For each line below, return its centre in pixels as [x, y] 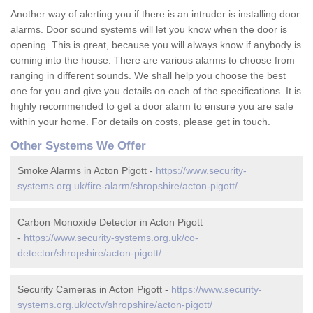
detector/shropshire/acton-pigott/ [89, 253]
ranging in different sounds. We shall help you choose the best [148, 76]
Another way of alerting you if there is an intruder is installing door [155, 14]
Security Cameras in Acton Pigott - [94, 290]
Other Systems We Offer [78, 146]
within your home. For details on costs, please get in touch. [140, 122]
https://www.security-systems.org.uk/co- [111, 238]
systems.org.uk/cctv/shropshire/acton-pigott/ [115, 305]
